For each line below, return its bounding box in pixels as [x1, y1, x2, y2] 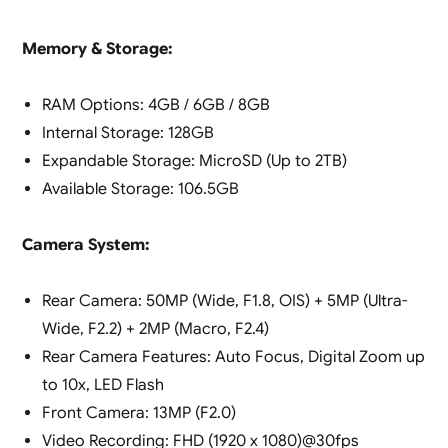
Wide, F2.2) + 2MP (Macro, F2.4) [41, 319, 269, 340]
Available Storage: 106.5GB [41, 179, 239, 200]
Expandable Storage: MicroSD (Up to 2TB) [41, 151, 347, 172]
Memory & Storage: [21, 39, 173, 60]
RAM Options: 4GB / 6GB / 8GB [41, 95, 270, 116]
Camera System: [21, 235, 150, 256]
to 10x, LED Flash [41, 375, 164, 396]
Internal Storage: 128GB [41, 123, 214, 144]
